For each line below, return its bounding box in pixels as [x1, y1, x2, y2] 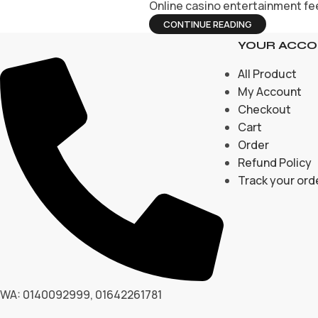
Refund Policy [238, 155, 312, 171]
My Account [238, 84, 302, 100]
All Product [238, 66, 297, 82]
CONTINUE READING [163, 18, 252, 31]
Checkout [238, 102, 291, 118]
